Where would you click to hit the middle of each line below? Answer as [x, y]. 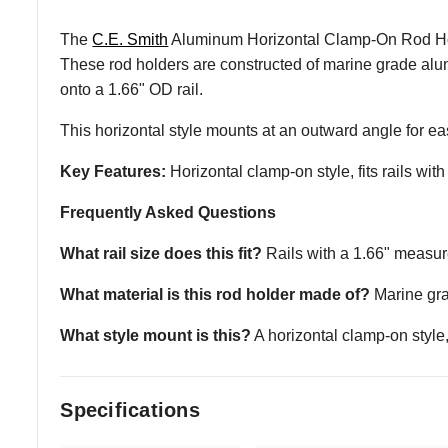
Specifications [130, 409]
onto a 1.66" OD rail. [132, 89]
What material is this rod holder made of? [215, 294]
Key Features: [113, 171]
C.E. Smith [130, 39]
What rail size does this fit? [161, 253]
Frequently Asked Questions [168, 212]
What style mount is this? [156, 335]
